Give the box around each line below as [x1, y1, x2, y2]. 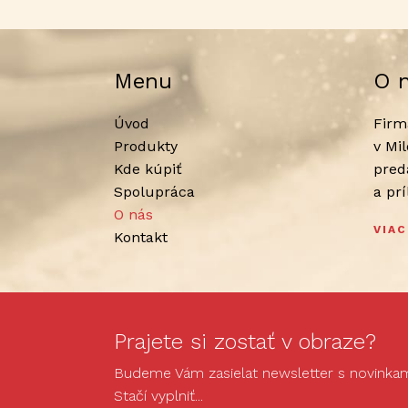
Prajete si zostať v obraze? [113, 328, 376, 354]
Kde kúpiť [113, 159, 182, 178]
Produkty [113, 137, 178, 155]
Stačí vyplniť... [113, 387, 203, 405]
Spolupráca [113, 182, 195, 200]
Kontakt [113, 228, 168, 246]
